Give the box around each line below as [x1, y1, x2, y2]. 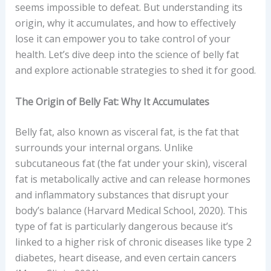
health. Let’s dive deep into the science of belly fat [15, 48, 239, 61]
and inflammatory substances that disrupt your [15, 188, 229, 201]
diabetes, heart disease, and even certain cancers [15, 250, 237, 264]
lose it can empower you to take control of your [15, 32, 230, 45]
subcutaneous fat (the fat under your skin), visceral [15, 156, 247, 170]
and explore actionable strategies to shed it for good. [15, 64, 256, 77]
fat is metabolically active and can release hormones [15, 172, 250, 186]
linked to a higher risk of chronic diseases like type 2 [15, 235, 252, 249]
